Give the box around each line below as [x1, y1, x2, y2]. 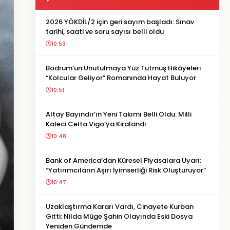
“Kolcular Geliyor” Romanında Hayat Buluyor [46, 73, 196, 83]
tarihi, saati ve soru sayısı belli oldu [46, 27, 164, 36]
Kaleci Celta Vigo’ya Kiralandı [46, 119, 146, 129]
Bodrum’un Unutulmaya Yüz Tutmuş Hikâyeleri [46, 63, 201, 73]
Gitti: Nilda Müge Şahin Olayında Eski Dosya [46, 212, 193, 221]
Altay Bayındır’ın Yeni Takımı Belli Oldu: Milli [46, 109, 191, 119]
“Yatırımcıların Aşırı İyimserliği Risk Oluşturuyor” [46, 165, 206, 175]
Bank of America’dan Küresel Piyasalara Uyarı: [46, 156, 201, 165]
